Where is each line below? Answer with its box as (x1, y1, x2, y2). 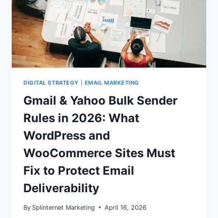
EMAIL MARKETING (84, 79, 140, 86)
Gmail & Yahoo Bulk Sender (23, 93, 178, 108)
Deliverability (23, 181, 99, 195)
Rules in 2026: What (23, 110, 139, 125)
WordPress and (23, 128, 110, 143)
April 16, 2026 (105, 203, 147, 211)
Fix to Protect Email (23, 163, 134, 178)
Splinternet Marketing (32, 203, 95, 211)
